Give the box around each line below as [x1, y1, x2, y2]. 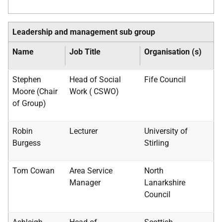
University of [144, 126, 188, 136]
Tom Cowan [12, 166, 55, 175]
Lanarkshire [144, 178, 185, 187]
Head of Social [69, 75, 121, 84]
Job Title [69, 47, 101, 56]
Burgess [12, 138, 41, 148]
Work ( [69, 87, 94, 96]
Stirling [144, 138, 169, 148]
